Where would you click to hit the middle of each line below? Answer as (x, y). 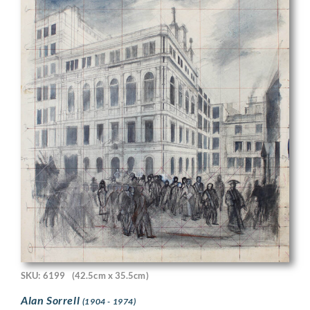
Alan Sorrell (52, 300)
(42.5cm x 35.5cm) (110, 276)
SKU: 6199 (43, 276)
